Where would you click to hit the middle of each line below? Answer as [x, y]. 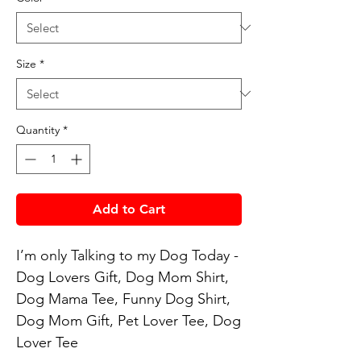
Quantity [38, 129]
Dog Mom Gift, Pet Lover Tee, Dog [129, 320]
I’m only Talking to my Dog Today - [127, 255]
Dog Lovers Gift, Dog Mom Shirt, [122, 277]
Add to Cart [129, 209]
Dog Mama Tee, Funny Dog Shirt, [123, 299]
